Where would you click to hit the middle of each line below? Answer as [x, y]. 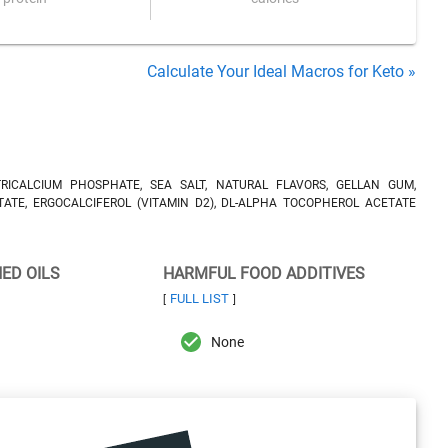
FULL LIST [199, 298]
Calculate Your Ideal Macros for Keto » [281, 71]
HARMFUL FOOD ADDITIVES [263, 273]
